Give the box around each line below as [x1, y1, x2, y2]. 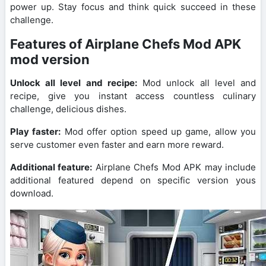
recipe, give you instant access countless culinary [10, 90, 256, 102]
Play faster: [10, 125, 61, 137]
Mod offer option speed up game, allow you [61, 125, 256, 137]
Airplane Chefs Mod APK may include [92, 161, 256, 173]
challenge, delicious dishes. [10, 103, 126, 115]
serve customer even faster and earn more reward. [10, 138, 224, 150]
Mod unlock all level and [137, 77, 256, 88]
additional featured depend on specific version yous [10, 174, 256, 186]
